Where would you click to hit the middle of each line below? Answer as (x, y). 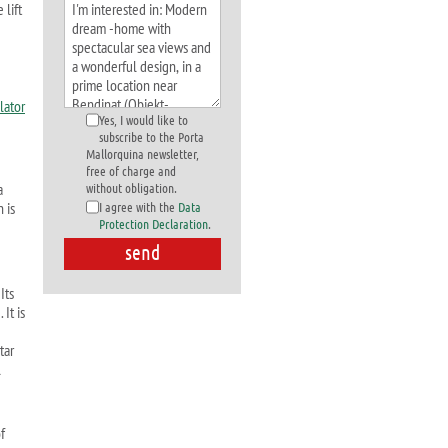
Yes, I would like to (143, 119)
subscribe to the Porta (151, 136)
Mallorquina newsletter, (142, 153)
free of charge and (131, 170)
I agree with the (138, 206)
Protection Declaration (153, 223)
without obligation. (131, 187)
